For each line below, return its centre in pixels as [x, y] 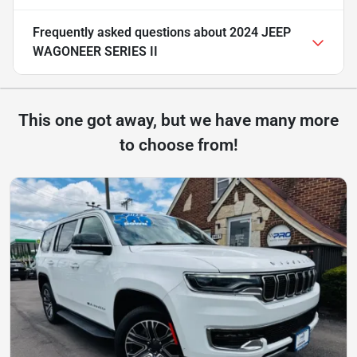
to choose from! [178, 145]
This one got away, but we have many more [178, 120]
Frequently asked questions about [131, 32]
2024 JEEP [260, 32]
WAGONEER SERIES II [95, 51]
